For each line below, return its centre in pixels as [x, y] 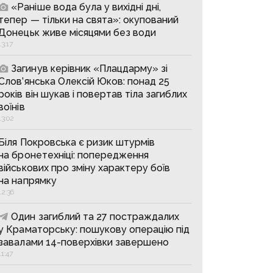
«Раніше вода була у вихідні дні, [86, 7]
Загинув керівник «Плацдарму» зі [90, 69]
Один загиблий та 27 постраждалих [95, 217]
